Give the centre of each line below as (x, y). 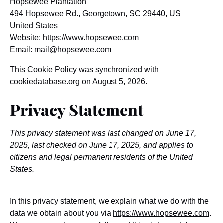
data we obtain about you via (61, 213)
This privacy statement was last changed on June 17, (103, 133)
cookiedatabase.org (45, 81)
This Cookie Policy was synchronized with (84, 69)
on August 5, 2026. (113, 81)
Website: (26, 38)
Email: (22, 50)
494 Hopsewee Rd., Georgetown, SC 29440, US (95, 14)
